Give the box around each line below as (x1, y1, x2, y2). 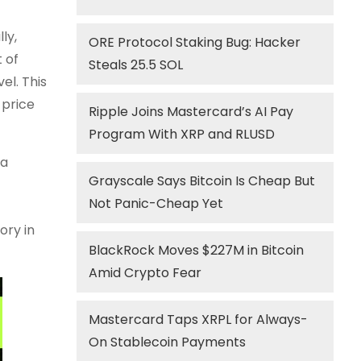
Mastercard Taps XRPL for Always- (89, 310, 309, 329)
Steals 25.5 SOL (89, 56, 184, 74)
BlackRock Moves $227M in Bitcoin (89, 241, 305, 259)
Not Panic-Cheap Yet (89, 194, 224, 213)
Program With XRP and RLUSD (89, 125, 276, 143)
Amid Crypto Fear (89, 263, 202, 282)
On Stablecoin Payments (89, 333, 247, 351)
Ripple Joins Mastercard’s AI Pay (89, 102, 294, 121)
